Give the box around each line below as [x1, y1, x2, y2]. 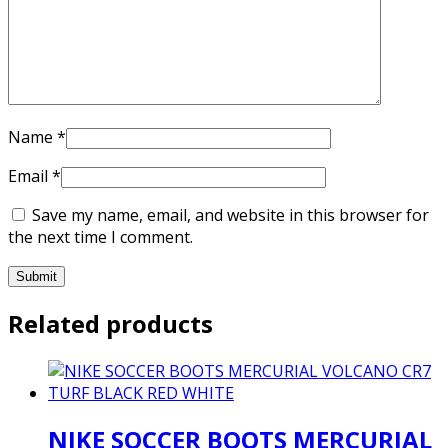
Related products [8, 306, 213, 340]
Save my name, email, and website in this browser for [32, 203, 429, 226]
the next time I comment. [8, 225, 193, 248]
